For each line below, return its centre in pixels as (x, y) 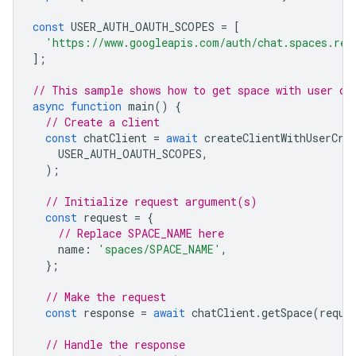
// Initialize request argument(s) (151, 201)
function (96, 106)
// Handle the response (115, 344)
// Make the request (106, 297)
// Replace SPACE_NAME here (141, 233)
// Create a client (103, 122)
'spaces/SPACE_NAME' (159, 249)
